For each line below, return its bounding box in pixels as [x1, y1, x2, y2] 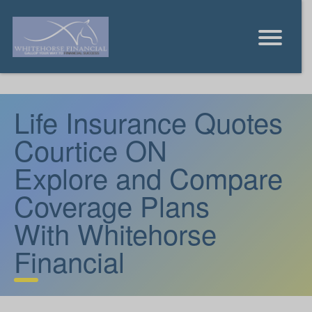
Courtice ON [14, 130, 167, 169]
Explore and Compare [14, 157, 283, 197]
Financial [14, 241, 125, 281]
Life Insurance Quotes [14, 102, 283, 141]
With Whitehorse [14, 213, 217, 253]
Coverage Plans [14, 185, 210, 225]
